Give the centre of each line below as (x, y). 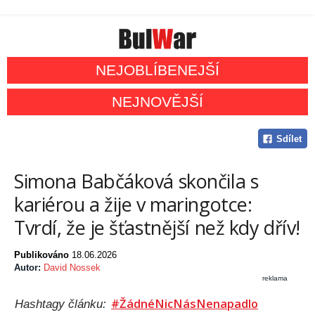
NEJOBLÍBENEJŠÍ (157, 70)
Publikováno (43, 255)
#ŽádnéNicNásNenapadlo (185, 304)
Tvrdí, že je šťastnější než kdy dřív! (157, 228)
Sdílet (289, 139)
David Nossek (72, 268)
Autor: (29, 268)
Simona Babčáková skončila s (136, 181)
